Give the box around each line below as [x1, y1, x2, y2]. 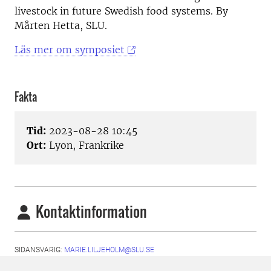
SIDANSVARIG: [15, 246, 64, 255]
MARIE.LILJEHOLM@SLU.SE [64, 246, 154, 255]
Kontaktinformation [33, 200, 147, 223]
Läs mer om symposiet [15, 44, 125, 56]
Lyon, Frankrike [46, 139, 124, 152]
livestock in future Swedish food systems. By [15, 5, 228, 17]
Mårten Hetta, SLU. [15, 19, 107, 31]
